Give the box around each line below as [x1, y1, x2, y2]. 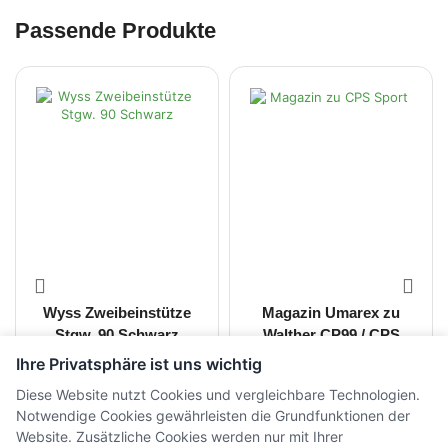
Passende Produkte [15, 18, 216, 44]
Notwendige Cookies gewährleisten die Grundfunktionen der [16, 406, 410, 424]
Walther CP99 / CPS [262, 326, 369, 343]
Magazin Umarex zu [262, 304, 400, 321]
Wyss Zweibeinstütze [43, 304, 191, 321]
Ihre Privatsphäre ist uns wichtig [16, 353, 262, 374]
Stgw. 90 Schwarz [55, 326, 179, 343]
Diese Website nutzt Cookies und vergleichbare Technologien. [16, 385, 420, 403]
